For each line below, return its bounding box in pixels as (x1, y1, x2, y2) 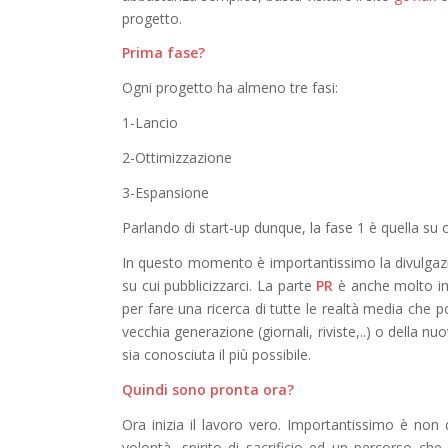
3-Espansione (122, 182, 209, 202)
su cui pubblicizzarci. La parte (122, 275, 317, 295)
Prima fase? (122, 43, 205, 63)
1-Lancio (122, 113, 178, 133)
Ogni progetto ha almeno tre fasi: (122, 78, 338, 98)
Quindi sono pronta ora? (122, 379, 294, 399)
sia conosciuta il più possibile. (122, 344, 311, 364)
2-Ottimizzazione (122, 148, 232, 168)
